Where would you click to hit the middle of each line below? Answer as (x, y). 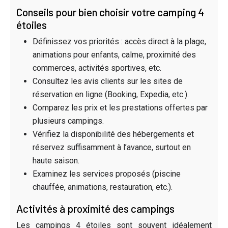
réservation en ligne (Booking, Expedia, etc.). (111, 94)
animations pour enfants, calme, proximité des (114, 54)
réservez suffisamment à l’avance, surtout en (112, 147)
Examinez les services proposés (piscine (107, 174)
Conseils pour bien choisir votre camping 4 (110, 12)
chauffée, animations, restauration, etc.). (103, 187)
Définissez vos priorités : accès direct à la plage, (119, 41)
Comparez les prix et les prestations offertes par (120, 107)
